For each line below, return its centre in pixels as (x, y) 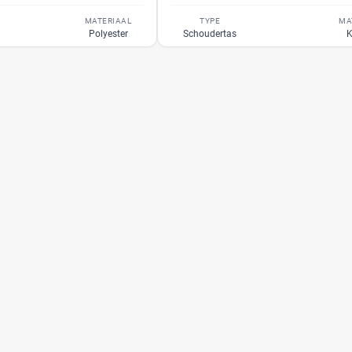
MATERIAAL (108, 21)
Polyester (108, 34)
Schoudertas (210, 34)
